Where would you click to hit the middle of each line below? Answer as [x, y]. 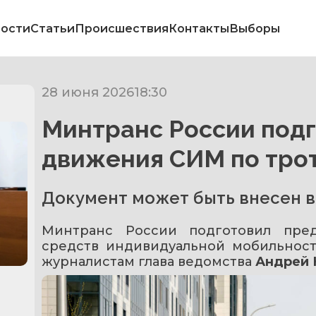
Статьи [53, 28]
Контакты [199, 28]
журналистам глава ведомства [148, 262]
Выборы [255, 28]
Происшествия [122, 28]
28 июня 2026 [88, 92]
